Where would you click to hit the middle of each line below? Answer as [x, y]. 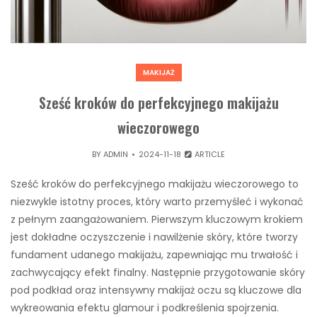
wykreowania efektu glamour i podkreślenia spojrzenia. [145, 308]
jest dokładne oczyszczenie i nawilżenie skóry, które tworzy [154, 237]
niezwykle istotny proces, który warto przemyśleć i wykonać [157, 202]
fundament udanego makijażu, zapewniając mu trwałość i [154, 255]
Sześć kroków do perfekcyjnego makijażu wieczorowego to [155, 184]
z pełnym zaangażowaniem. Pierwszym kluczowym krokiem [157, 220]
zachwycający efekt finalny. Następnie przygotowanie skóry [158, 273]
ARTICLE [209, 155]
